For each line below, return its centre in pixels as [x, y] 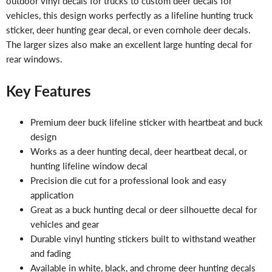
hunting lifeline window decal [89, 165]
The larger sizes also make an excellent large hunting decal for [129, 45]
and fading [51, 253]
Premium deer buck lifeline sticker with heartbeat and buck [147, 122]
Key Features [49, 90]
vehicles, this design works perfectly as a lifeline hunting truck [130, 15]
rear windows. [34, 59]
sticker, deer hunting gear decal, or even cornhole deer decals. [128, 30]
